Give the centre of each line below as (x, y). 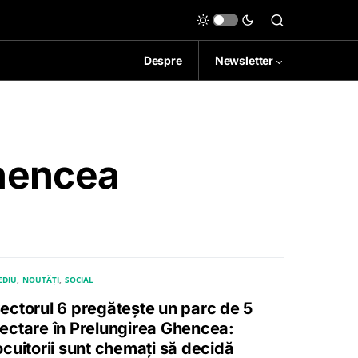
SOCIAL (79, 280)
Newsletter (244, 60)
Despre (163, 60)
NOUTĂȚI (40, 280)
